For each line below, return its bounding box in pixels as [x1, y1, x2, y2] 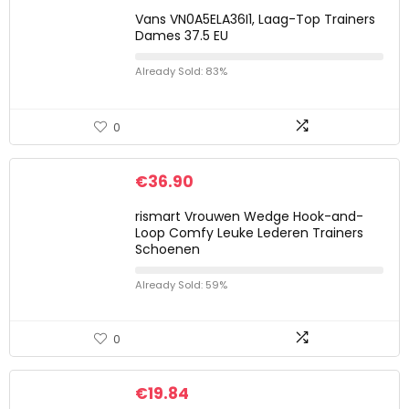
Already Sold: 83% [135, 64, 227, 79]
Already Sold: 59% [135, 278, 227, 292]
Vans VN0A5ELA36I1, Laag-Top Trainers [135, 10, 375, 28]
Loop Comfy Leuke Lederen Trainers [135, 224, 363, 242]
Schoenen [135, 240, 200, 258]
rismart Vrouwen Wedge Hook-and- [135, 207, 363, 225]
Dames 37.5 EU [135, 26, 228, 45]
